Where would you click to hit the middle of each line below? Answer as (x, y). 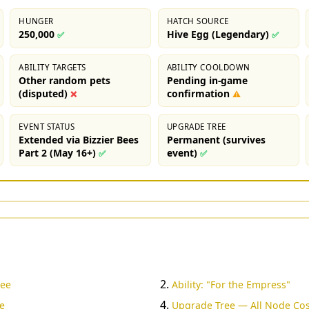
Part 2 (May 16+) (58, 152)
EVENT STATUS (47, 126)
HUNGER (36, 21)
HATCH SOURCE (198, 21)
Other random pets (65, 80)
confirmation (198, 93)
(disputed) (43, 93)
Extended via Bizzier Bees (79, 139)
